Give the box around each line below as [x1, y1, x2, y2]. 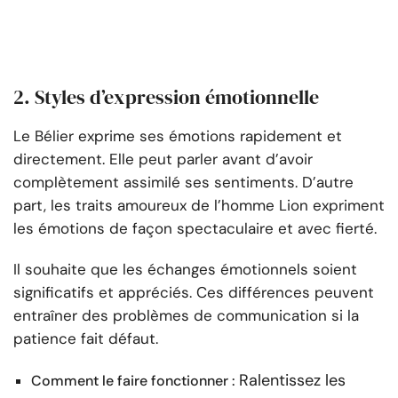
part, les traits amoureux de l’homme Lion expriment [13, 195, 385, 216]
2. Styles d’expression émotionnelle [13, 84, 319, 111]
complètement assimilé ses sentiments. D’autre [13, 172, 354, 193]
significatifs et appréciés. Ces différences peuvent [13, 283, 374, 303]
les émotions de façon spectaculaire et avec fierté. [13, 219, 377, 239]
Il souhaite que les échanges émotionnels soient [13, 259, 357, 280]
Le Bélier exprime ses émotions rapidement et [13, 126, 342, 147]
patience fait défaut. [13, 329, 158, 349]
